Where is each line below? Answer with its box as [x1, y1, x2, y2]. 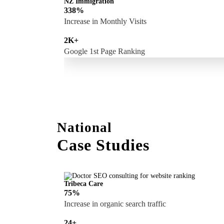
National [57, 119, 112, 135]
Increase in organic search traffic [63, 199, 166, 208]
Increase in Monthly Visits [63, 16, 146, 25]
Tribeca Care [63, 179, 103, 187]
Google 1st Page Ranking [63, 46, 145, 55]
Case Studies [57, 135, 149, 154]
